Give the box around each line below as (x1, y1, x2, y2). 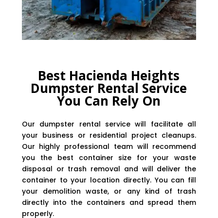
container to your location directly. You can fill (21, 175, 197, 185)
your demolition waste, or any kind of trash (21, 186, 197, 196)
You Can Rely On (57, 91, 161, 109)
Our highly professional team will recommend (21, 141, 197, 151)
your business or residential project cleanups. (21, 130, 197, 140)
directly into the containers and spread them (21, 197, 197, 207)
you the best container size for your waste (21, 152, 197, 163)
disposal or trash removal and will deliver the (21, 163, 197, 174)
